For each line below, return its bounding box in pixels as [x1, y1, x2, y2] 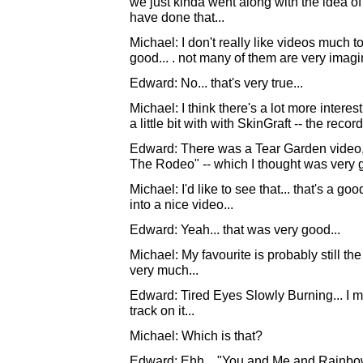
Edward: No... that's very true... [130, 75, 303, 90]
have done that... [130, 10, 224, 24]
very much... [130, 263, 199, 277]
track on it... [130, 303, 194, 318]
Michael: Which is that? [130, 328, 263, 343]
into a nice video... [130, 197, 233, 211]
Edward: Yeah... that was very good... [130, 222, 340, 237]
